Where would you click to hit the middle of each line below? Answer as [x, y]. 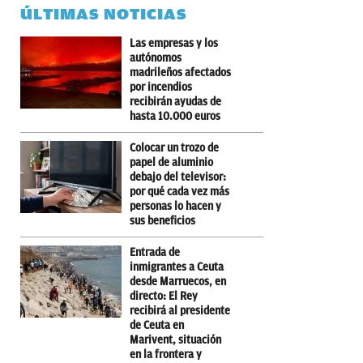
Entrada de [155, 252]
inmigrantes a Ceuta [177, 267]
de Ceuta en [157, 325]
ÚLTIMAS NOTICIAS [104, 14]
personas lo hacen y [175, 206]
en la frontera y [166, 354]
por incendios [161, 87]
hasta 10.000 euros [175, 116]
